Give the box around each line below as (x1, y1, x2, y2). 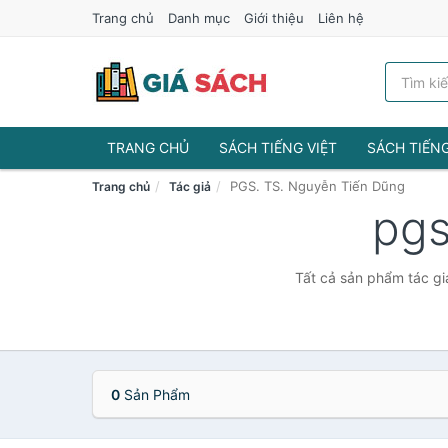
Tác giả (169, 179, 211, 194)
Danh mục (168, 10, 230, 26)
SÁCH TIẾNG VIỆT (219, 139, 337, 156)
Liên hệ (318, 10, 364, 26)
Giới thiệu (244, 10, 304, 26)
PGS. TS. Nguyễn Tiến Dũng (230, 178, 405, 194)
